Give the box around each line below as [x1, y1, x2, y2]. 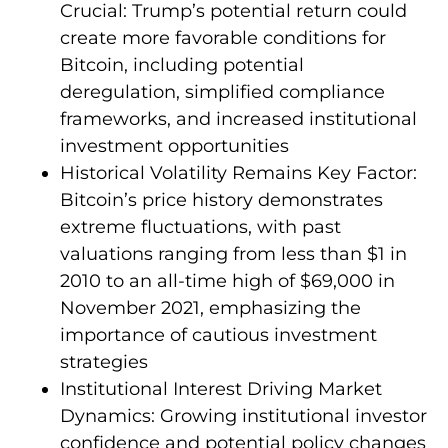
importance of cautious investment [60, 323, 377, 346]
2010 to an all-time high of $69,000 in [60, 269, 395, 292]
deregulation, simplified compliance [60, 80, 385, 103]
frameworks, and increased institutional [60, 107, 417, 130]
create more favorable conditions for [60, 26, 386, 49]
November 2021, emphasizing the [60, 296, 361, 319]
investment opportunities [60, 134, 289, 157]
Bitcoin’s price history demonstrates [60, 188, 383, 211]
